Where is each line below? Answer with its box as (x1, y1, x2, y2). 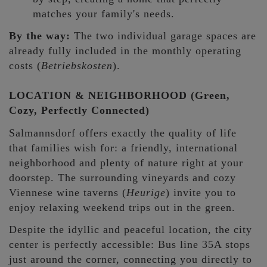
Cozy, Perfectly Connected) (9, 104, 150, 117)
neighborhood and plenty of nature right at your (9, 156, 243, 169)
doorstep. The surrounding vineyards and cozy (9, 171, 236, 184)
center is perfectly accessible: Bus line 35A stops (9, 238, 250, 251)
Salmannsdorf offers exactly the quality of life (9, 126, 237, 139)
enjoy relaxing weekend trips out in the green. (9, 201, 235, 213)
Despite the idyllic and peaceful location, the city (9, 223, 252, 236)
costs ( (9, 60, 41, 72)
